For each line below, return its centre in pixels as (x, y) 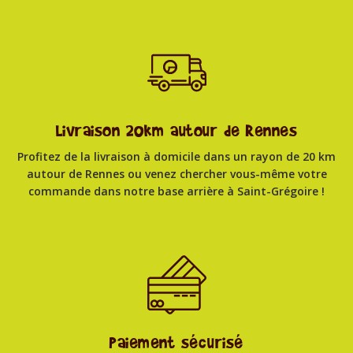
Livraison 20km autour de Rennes (176, 130)
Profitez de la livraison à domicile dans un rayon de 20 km (176, 156)
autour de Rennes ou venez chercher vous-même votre (176, 173)
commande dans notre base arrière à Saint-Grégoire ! (176, 191)
